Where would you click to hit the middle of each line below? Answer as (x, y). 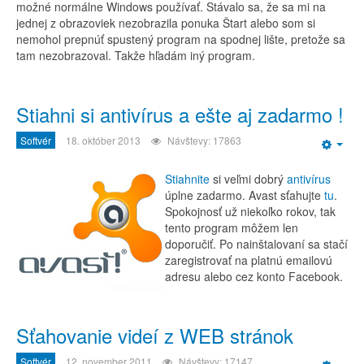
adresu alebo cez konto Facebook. (254, 276)
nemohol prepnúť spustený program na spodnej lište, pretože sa (181, 39)
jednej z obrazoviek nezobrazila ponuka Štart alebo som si (166, 23)
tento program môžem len (232, 227)
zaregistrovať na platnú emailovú (249, 260)
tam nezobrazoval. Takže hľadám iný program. (136, 55)
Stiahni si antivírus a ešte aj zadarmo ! (180, 114)
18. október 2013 (103, 140)
